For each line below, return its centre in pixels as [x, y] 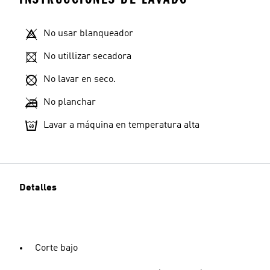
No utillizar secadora [87, 57]
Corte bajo [56, 248]
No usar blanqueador [88, 34]
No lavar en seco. [80, 80]
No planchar [70, 102]
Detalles [38, 188]
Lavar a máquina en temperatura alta [121, 125]
